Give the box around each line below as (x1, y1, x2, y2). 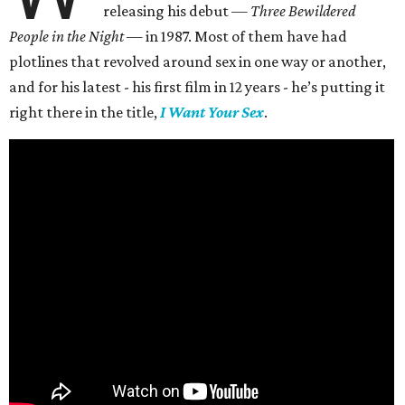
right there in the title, (9, 103, 160, 122)
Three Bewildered (250, 2, 356, 21)
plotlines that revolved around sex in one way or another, (9, 52, 386, 71)
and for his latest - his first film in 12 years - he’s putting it (9, 78, 385, 97)
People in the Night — (9, 27, 143, 46)
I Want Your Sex (160, 103, 264, 122)
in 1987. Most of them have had (143, 27, 347, 46)
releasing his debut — (103, 2, 251, 21)
